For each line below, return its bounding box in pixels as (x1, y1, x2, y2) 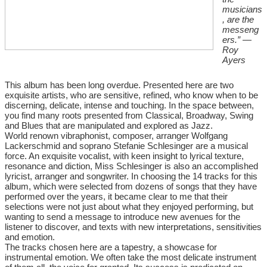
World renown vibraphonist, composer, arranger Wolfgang (5, 131, 228, 141)
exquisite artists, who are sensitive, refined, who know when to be (5, 90, 258, 101)
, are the (222, 14, 254, 24)
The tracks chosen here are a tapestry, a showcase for (5, 242, 217, 253)
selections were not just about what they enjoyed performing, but (5, 201, 253, 212)
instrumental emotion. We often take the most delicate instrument (5, 252, 256, 263)
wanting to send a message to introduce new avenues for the (5, 212, 240, 222)
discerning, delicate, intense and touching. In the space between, (5, 100, 254, 111)
